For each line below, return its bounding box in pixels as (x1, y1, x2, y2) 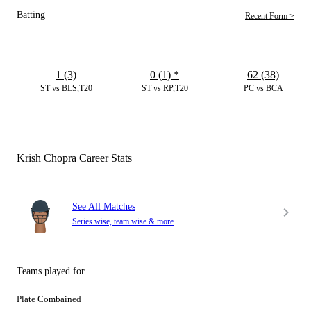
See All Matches (72, 201, 135, 212)
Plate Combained (17, 294, 81, 305)
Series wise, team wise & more (72, 217, 174, 227)
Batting (17, 9, 45, 20)
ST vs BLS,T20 (40, 83, 92, 94)
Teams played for (17, 266, 85, 277)
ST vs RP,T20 (141, 83, 188, 94)
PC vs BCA (243, 83, 283, 94)
